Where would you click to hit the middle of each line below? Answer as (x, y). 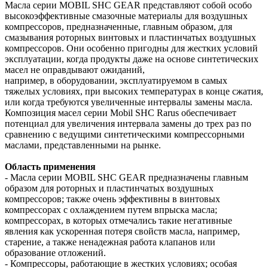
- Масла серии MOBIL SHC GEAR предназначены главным (127, 177)
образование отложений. (55, 252)
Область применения (50, 166)
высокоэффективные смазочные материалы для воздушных (126, 16)
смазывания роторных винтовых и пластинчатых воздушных (130, 37)
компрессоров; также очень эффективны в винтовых (112, 199)
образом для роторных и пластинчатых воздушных (109, 188)
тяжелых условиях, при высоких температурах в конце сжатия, (134, 91)
